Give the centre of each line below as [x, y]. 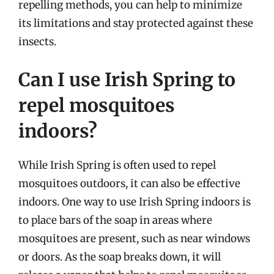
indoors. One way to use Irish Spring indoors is [135, 202]
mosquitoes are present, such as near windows [134, 238]
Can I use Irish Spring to [127, 79]
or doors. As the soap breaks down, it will [120, 257]
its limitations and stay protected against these [136, 23]
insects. [37, 42]
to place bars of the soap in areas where [115, 220]
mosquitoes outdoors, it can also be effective [129, 183]
